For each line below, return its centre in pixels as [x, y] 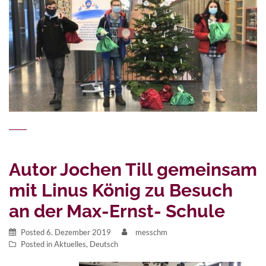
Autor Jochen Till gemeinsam [133, 169]
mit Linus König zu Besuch [121, 190]
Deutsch [104, 244]
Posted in [37, 244]
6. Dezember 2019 [79, 232]
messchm [151, 232]
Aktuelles [70, 244]
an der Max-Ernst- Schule [117, 211]
